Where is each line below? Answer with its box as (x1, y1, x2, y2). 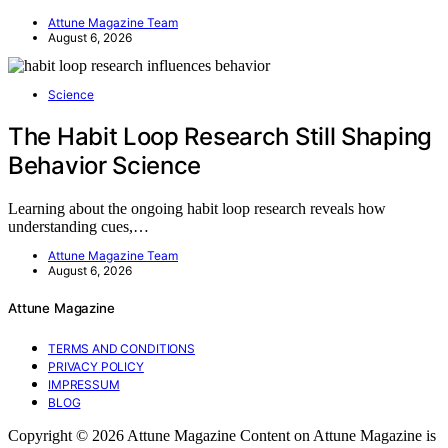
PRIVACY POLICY (48, 358, 144, 374)
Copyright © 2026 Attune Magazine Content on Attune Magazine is (8, 426, 436, 444)
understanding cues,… (8, 218, 149, 236)
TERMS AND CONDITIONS (48, 340, 195, 356)
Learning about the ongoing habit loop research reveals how (8, 200, 386, 218)
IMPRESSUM (48, 376, 120, 392)
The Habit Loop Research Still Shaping (8, 122, 432, 152)
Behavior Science (8, 151, 202, 181)
